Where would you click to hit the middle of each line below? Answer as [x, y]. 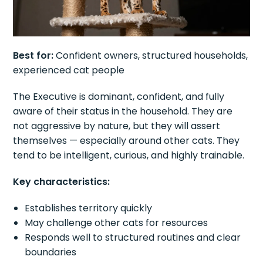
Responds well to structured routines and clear [133, 238]
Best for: [33, 56]
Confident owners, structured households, [151, 56]
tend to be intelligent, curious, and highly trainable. [129, 156]
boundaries [51, 252]
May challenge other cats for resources [117, 223]
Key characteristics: [62, 182]
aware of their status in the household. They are [123, 112]
